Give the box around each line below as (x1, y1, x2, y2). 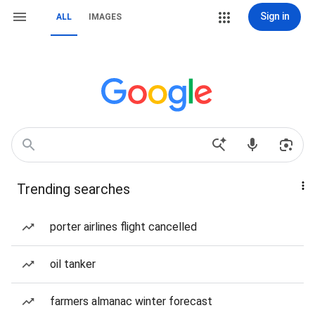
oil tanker (50, 257, 96, 271)
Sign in (259, 11, 290, 22)
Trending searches (17, 181, 130, 198)
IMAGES (89, 12, 122, 22)
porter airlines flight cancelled (50, 220, 197, 233)
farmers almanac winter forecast (50, 295, 212, 308)
